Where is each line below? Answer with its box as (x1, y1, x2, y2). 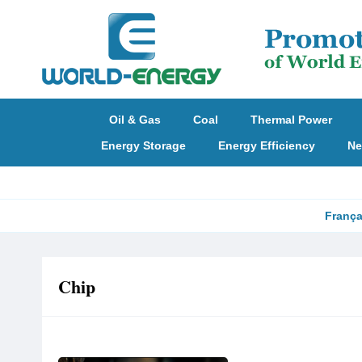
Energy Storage (100, 139, 186, 152)
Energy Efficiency (217, 139, 315, 152)
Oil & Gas (109, 113, 161, 126)
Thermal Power (250, 113, 332, 126)
